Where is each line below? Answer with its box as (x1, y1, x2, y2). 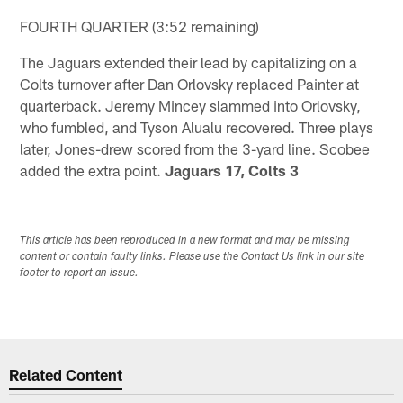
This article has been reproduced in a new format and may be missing (20, 235, 351, 246)
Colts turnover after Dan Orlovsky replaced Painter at (20, 74, 360, 93)
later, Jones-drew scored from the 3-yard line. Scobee (20, 139, 371, 157)
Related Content (9, 365, 123, 384)
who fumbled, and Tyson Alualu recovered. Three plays (20, 117, 374, 136)
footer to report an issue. (20, 267, 139, 279)
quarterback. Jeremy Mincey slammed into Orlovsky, (20, 95, 362, 114)
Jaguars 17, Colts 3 (165, 160, 300, 179)
